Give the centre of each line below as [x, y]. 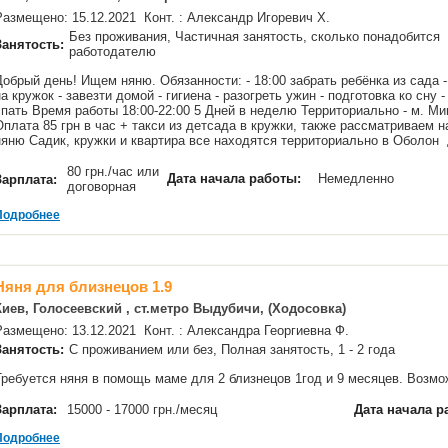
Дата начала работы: [234, 178]
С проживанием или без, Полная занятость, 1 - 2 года [234, 349]
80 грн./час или [113, 171]
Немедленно [358, 178]
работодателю [114, 51]
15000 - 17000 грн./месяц [144, 409]
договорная [103, 186]
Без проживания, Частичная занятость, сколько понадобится [254, 36]
